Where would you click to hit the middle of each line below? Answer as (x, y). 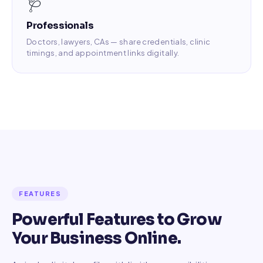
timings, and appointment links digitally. (103, 53)
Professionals (60, 26)
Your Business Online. (97, 238)
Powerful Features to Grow (117, 220)
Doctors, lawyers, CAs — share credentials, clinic (119, 42)
